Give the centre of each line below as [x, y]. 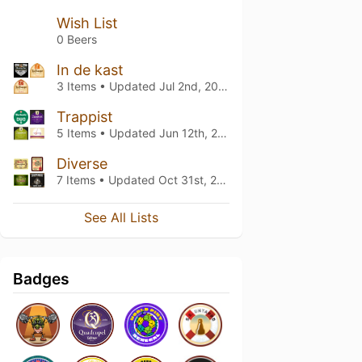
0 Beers [77, 39]
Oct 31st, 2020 [187, 180]
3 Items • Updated [108, 86]
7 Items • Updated [107, 180]
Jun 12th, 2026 [188, 133]
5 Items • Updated [108, 133]
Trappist [85, 117]
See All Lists [121, 217]
